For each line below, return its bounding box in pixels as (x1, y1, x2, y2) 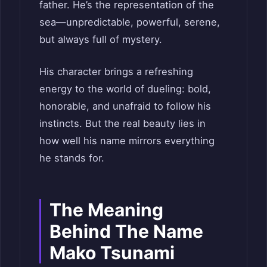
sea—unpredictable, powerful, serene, (39, 16, 220, 29)
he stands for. (39, 151, 104, 164)
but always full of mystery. (39, 33, 162, 46)
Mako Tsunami (49, 241, 175, 263)
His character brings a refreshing (39, 65, 193, 77)
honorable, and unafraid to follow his (39, 100, 211, 112)
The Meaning (49, 198, 163, 221)
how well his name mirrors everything (39, 134, 215, 147)
